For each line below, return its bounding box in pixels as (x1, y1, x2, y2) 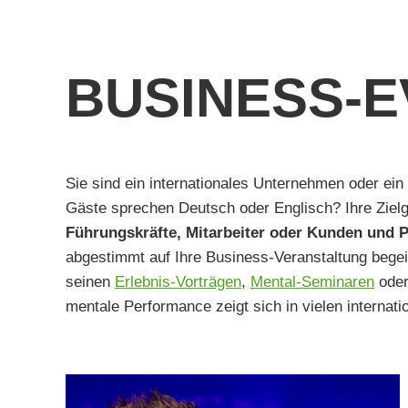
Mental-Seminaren (250, 273, 374, 291)
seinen (66, 273, 115, 291)
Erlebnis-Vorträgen (115, 273, 241, 291)
